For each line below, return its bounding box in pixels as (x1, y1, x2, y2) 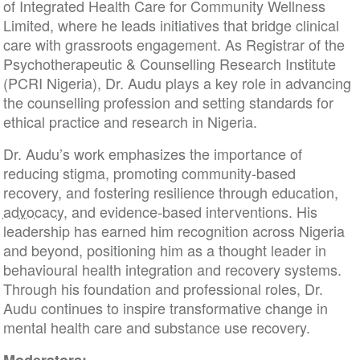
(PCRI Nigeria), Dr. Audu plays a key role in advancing (2, 72, 351, 94)
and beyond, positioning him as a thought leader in (2, 239, 326, 261)
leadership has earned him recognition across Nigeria (2, 220, 345, 242)
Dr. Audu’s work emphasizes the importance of (2, 143, 302, 165)
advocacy (2, 201, 63, 223)
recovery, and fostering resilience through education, (2, 182, 338, 203)
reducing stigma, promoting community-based (2, 162, 296, 184)
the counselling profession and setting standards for (2, 92, 333, 113)
